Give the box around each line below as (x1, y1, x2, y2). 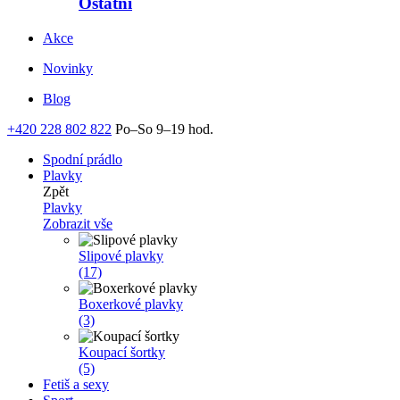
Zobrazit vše (43, 215, 112, 231)
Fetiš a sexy (43, 376, 109, 392)
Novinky (43, 60, 93, 76)
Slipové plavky (79, 247, 163, 263)
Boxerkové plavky (79, 296, 183, 312)
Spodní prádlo (43, 151, 122, 167)
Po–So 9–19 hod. (115, 121, 213, 137)
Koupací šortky (79, 344, 165, 360)
